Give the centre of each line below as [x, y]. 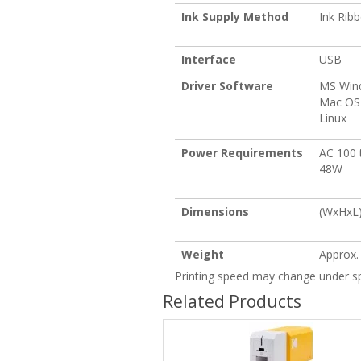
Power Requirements [242, 152]
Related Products [232, 301]
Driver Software [227, 85]
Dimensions [215, 211]
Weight [203, 254]
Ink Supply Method [235, 16]
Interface [209, 59]
